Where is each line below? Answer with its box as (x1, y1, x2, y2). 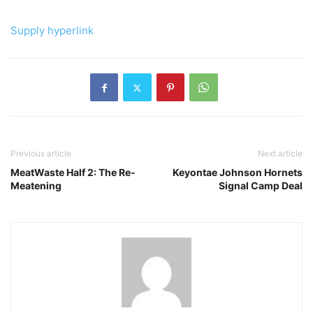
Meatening (10, 180, 61, 192)
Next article (258, 148, 303, 159)
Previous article (10, 148, 71, 159)
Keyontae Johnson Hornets (173, 166, 303, 179)
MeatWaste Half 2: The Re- (10, 166, 136, 179)
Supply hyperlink (10, 24, 94, 38)
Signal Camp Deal (219, 180, 303, 192)
